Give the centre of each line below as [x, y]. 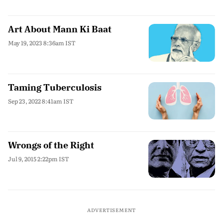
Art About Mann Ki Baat [60, 29]
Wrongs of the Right [51, 145]
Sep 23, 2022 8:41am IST [41, 101]
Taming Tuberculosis [55, 87]
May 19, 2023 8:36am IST [42, 43]
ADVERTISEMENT [111, 210]
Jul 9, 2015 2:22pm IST [39, 159]
